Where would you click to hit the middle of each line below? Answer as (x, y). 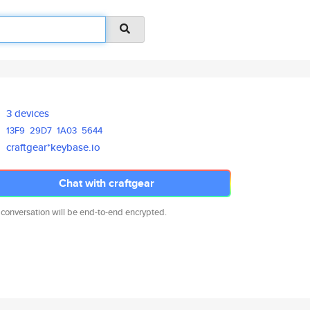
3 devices (28, 113)
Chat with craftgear (107, 183)
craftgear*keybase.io (54, 147)
